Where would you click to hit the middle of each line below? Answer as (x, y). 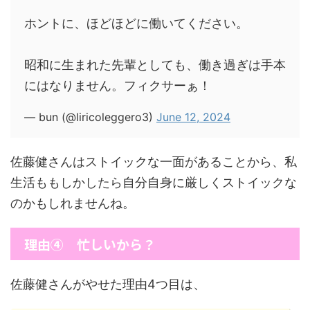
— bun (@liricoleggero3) (90, 117)
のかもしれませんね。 (73, 203)
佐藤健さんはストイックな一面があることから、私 (154, 162)
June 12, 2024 (193, 117)
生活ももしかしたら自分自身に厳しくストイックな (154, 182)
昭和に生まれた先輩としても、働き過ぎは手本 (155, 65)
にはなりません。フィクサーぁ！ (118, 85)
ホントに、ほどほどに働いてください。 (136, 23)
